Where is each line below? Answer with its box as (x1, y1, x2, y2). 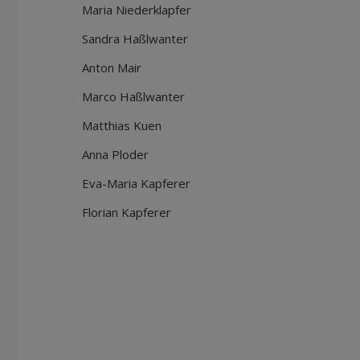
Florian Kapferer (82, 204, 171, 220)
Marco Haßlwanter (82, 88, 185, 104)
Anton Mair (82, 59, 141, 76)
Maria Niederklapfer (82, 2, 191, 18)
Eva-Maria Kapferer (82, 175, 190, 191)
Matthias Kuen (82, 117, 162, 133)
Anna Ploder (82, 146, 149, 162)
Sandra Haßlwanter (82, 31, 188, 47)
